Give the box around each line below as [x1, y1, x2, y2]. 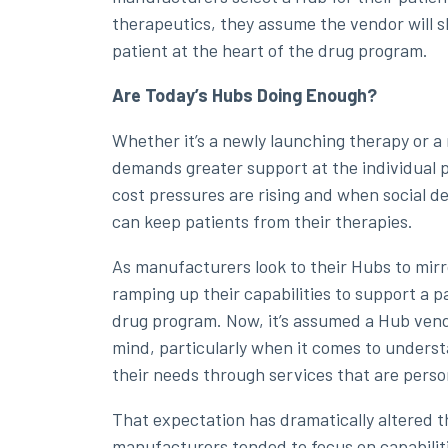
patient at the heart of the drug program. [112, 38, 428, 61]
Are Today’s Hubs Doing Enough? [112, 83, 377, 106]
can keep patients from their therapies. [112, 209, 413, 232]
